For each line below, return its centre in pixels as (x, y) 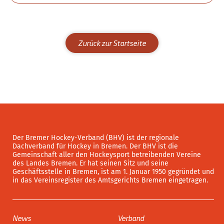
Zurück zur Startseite (112, 43)
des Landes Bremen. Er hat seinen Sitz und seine (90, 163)
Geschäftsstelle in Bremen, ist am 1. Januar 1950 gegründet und (113, 172)
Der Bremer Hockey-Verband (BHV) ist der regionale (96, 138)
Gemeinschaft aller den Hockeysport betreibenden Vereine (107, 155)
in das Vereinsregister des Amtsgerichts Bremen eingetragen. (110, 180)
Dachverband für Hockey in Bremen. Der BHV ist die (95, 146)
